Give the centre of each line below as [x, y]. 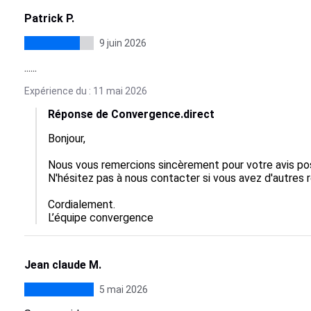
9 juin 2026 [123, 43]
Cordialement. [81, 204]
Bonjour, [66, 138]
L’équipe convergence [100, 218]
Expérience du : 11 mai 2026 [85, 91]
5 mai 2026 [123, 289]
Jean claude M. [62, 265]
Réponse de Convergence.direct [131, 114]
